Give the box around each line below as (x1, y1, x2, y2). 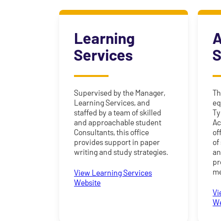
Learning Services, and (74, 98, 150, 108)
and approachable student (74, 117, 162, 127)
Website (74, 178, 101, 187)
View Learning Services (74, 168, 152, 178)
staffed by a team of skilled (74, 108, 162, 117)
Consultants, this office (74, 127, 149, 137)
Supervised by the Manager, (74, 88, 166, 98)
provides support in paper (74, 137, 160, 147)
